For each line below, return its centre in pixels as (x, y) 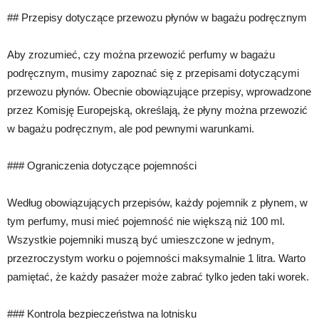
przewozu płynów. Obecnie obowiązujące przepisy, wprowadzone (159, 91)
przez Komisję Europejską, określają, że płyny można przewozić (157, 110)
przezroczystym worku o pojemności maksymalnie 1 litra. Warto (156, 258)
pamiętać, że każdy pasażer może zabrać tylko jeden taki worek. (158, 277)
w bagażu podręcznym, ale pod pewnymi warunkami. (131, 129)
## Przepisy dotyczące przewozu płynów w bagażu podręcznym (157, 17)
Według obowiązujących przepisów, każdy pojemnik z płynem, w (157, 203)
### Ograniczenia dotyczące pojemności (102, 166)
